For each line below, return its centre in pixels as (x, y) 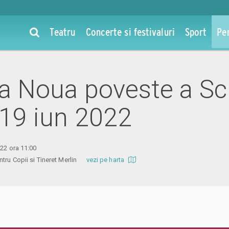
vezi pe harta (106, 159)
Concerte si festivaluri (130, 32)
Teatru (62, 32)
